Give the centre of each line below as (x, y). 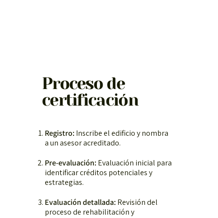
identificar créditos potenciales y (98, 172)
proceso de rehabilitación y (89, 212)
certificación (90, 100)
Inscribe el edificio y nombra (121, 133)
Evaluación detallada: (80, 202)
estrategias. (64, 182)
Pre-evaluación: (70, 163)
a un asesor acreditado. (82, 143)
